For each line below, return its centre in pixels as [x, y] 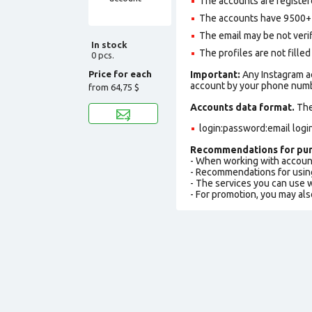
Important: [215, 74]
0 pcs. [103, 55]
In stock [109, 44]
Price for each [120, 73]
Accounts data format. [242, 107]
